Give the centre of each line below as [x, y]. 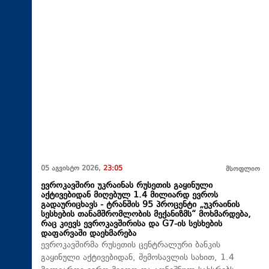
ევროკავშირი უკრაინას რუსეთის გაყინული [127, 186]
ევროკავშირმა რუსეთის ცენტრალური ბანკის [131, 245]
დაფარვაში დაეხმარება [89, 234]
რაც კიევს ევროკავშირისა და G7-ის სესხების [131, 224]
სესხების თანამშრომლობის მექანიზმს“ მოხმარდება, [146, 214]
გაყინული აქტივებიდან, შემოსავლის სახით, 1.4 [138, 258]
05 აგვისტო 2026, [72, 169]
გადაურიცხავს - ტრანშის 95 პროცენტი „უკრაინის [140, 205]
